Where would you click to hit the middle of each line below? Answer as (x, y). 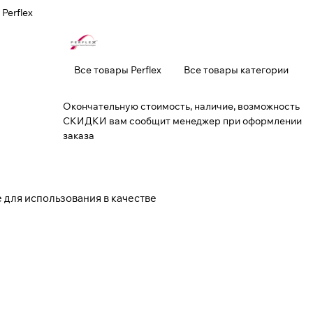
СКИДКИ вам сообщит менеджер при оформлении (182, 121)
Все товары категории (236, 70)
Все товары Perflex (118, 70)
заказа (79, 136)
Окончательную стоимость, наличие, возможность (181, 106)
